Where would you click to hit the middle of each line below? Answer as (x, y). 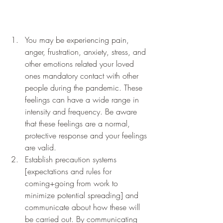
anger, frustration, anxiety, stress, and (87, 52)
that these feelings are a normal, (79, 124)
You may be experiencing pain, (78, 40)
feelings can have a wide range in (83, 100)
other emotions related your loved (81, 64)
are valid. (42, 148)
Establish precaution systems (72, 160)
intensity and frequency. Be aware (82, 112)
